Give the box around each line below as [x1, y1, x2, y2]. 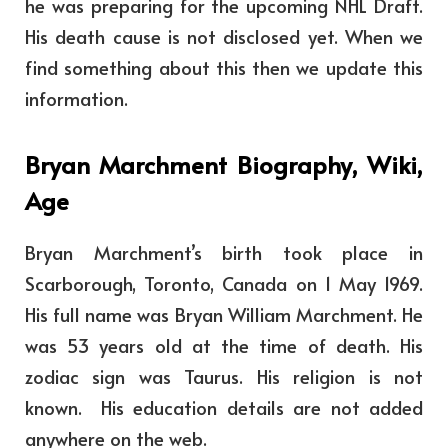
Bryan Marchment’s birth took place [25, 238, 389, 265]
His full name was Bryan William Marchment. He [25, 300, 423, 327]
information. [25, 85, 128, 112]
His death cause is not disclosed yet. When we [25, 23, 423, 50]
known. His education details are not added [25, 393, 423, 420]
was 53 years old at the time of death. [25, 331, 400, 358]
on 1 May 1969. [295, 269, 423, 296]
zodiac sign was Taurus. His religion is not [25, 362, 423, 389]
